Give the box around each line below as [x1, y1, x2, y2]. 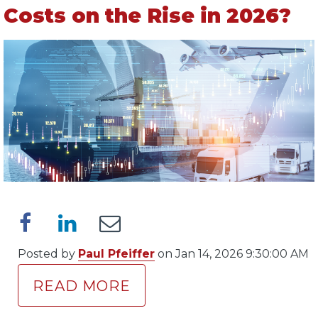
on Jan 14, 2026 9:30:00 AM [155, 246, 309, 261]
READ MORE [33, 277, 131, 295]
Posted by [18, 246, 78, 261]
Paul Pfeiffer [78, 246, 155, 261]
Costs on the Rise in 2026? [4, 3, 291, 28]
